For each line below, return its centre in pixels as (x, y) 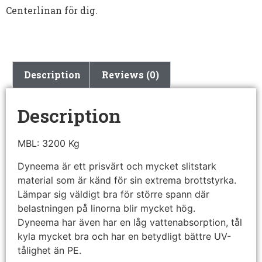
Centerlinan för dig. (52, 11)
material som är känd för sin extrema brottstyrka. (127, 180)
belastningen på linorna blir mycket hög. (106, 208)
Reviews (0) (130, 75)
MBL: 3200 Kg (49, 144)
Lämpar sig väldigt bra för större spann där (113, 194)
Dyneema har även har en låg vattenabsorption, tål (130, 222)
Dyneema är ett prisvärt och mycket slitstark (117, 166)
